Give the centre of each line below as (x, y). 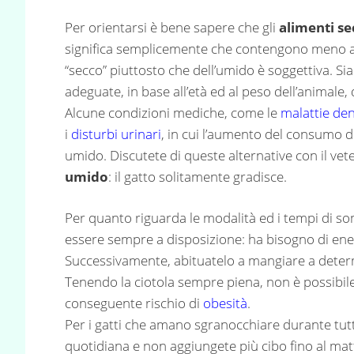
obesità (225, 303)
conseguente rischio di (134, 303)
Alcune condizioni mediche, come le (173, 112)
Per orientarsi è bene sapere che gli (172, 27)
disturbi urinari (116, 134)
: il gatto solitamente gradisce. (198, 176)
